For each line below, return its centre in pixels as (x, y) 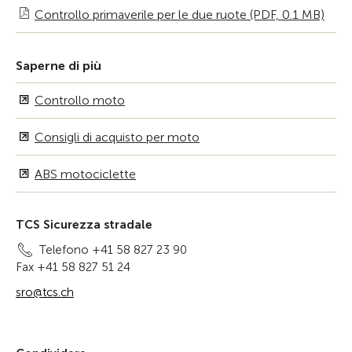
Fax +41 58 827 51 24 (73, 267)
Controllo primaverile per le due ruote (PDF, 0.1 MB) (180, 15)
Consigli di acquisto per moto (117, 137)
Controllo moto (80, 100)
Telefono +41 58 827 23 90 (113, 250)
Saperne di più (59, 66)
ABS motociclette (85, 174)
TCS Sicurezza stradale (84, 225)
